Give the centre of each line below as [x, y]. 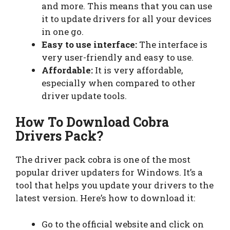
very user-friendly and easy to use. [118, 57]
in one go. [63, 31]
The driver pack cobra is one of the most [103, 160]
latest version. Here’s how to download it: [105, 198]
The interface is [173, 44]
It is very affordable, [138, 70]
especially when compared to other [119, 83]
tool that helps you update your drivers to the [114, 185]
